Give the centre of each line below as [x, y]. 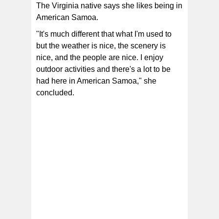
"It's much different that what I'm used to [104, 34]
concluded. [55, 93]
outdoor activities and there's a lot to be [103, 69]
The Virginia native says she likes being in [109, 6]
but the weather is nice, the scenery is [101, 46]
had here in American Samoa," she [96, 81]
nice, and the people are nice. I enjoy [100, 58]
